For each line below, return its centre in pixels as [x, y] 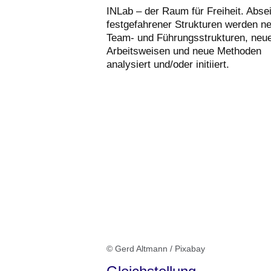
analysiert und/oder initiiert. [168, 65]
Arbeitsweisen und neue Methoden [184, 51]
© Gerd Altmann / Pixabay [156, 248]
